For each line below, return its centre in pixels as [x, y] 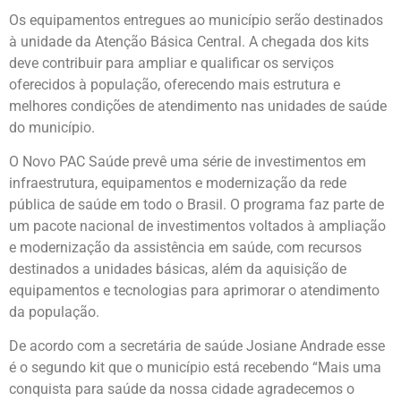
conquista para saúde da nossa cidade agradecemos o [182, 389]
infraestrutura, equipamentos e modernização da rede [178, 183]
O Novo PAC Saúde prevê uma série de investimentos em [188, 162]
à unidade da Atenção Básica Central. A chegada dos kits [189, 41]
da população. [54, 312]
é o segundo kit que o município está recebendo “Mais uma [195, 368]
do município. [52, 127]
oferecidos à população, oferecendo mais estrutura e [175, 84]
